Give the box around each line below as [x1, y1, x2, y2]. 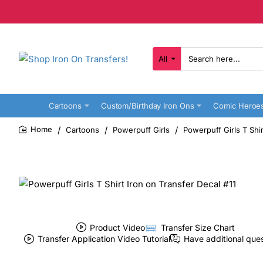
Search [152, 58, 177, 68]
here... [152, 67, 176, 77]
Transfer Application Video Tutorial [38, 233, 170, 244]
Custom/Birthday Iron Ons [100, 100, 194, 110]
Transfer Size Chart [160, 222, 235, 232]
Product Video [90, 222, 146, 232]
